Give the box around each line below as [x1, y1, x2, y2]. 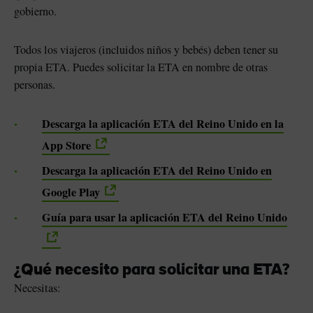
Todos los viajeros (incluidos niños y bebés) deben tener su [14, 42, 278, 58]
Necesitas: [14, 280, 61, 296]
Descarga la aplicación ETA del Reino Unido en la [42, 115, 284, 133]
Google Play [42, 184, 100, 201]
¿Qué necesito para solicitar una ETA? [14, 263, 289, 279]
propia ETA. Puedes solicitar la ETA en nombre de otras [14, 59, 268, 75]
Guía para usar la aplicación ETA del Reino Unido [42, 209, 287, 226]
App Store [42, 137, 91, 154]
